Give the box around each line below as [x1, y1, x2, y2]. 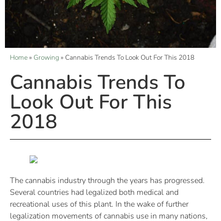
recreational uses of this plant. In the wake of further [10, 198, 188, 210]
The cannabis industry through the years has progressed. [10, 175, 205, 186]
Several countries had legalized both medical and [10, 186, 179, 198]
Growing [34, 52, 59, 62]
